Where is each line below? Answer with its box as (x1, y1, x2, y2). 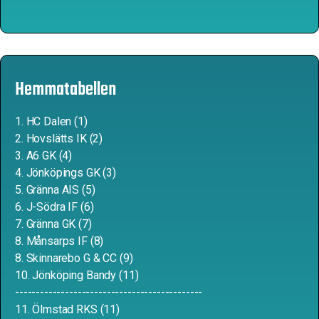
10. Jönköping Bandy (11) (15, 268, 139, 282)
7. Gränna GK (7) (15, 217, 92, 231)
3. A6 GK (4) (15, 149, 73, 162)
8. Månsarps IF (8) (15, 234, 107, 248)
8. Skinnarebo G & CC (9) (15, 251, 136, 265)
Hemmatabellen (15, 75, 116, 104)
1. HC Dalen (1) (15, 115, 88, 128)
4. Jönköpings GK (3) (15, 166, 116, 179)
